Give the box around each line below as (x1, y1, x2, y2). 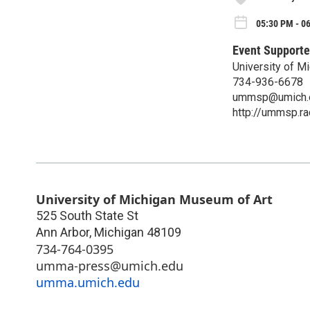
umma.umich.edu (36, 273, 140, 291)
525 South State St (36, 208, 138, 223)
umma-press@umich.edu (36, 257, 183, 274)
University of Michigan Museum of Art (36, 190, 273, 208)
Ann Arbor (36, 224, 89, 239)
